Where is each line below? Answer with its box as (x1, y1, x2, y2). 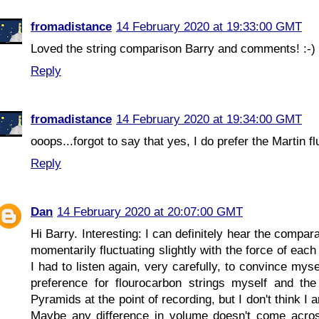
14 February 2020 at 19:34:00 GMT (116, 112, 302, 126)
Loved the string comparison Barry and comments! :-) (31, 41, 315, 56)
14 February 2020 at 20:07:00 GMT (57, 205, 243, 219)
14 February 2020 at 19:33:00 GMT (116, 19, 302, 33)
